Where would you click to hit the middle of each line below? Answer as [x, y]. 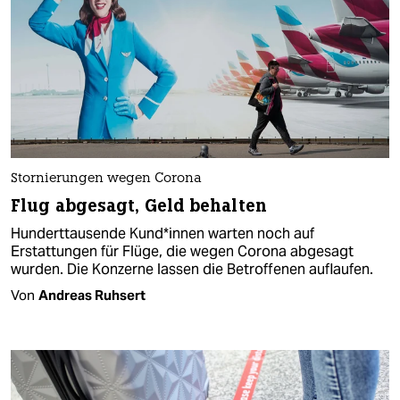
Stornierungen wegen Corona [106, 179]
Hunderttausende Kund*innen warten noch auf [162, 233]
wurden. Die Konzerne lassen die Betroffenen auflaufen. [192, 269]
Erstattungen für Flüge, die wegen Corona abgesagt [182, 251]
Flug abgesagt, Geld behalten [139, 205]
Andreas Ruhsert [92, 295]
